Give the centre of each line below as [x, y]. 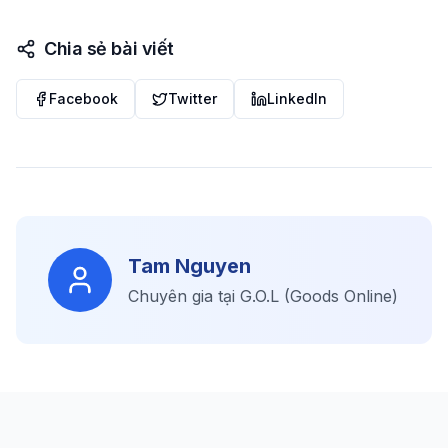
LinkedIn [297, 98]
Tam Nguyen [189, 266]
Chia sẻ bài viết [109, 48]
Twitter [192, 98]
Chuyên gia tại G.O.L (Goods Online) [263, 296]
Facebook [83, 98]
